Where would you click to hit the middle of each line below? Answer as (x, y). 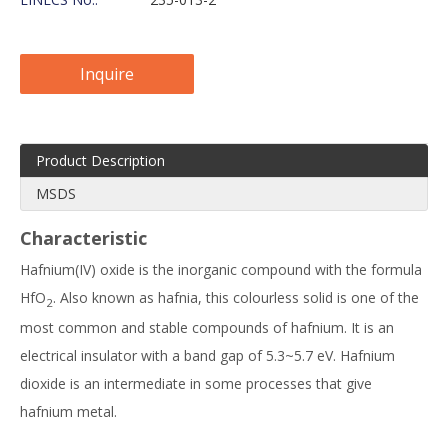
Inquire (107, 74)
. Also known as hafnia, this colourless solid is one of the (236, 297)
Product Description (100, 160)
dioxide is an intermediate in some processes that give (196, 383)
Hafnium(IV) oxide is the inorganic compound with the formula (221, 269)
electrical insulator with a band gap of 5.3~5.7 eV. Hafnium (207, 355)
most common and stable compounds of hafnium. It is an (207, 327)
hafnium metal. (68, 411)
